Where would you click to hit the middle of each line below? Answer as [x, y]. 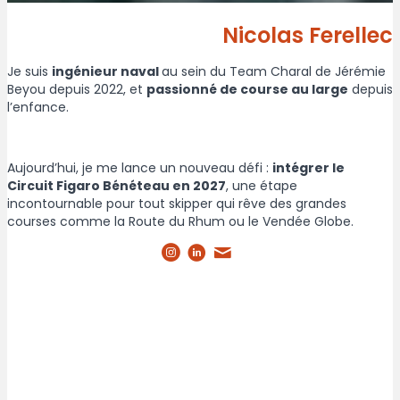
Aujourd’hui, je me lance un [93, 168]
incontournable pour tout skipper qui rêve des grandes [177, 204]
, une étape [262, 186]
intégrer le [308, 168]
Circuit [32, 186]
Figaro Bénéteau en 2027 [141, 186]
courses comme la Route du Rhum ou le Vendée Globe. [180, 222]
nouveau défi [221, 168]
